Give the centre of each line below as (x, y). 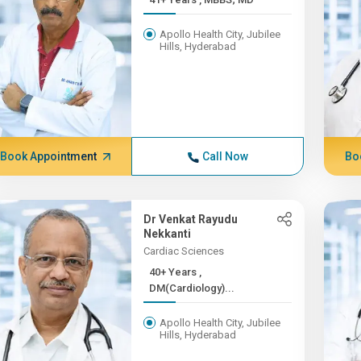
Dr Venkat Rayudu (191, 219)
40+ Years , (174, 272)
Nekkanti (168, 234)
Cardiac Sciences (184, 251)
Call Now (225, 156)
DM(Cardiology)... (192, 288)
